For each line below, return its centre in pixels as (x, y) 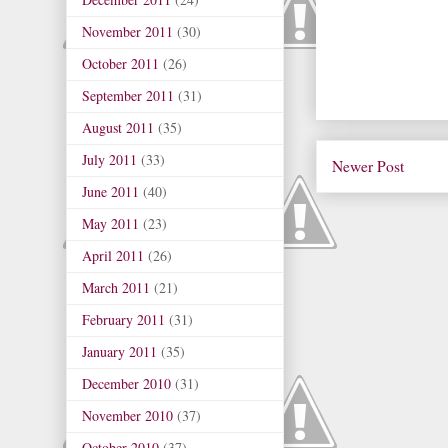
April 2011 (113, 255)
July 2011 (109, 159)
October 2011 (120, 63)
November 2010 (127, 415)
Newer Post (368, 165)
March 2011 (116, 287)
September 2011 (128, 95)
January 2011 (119, 351)
